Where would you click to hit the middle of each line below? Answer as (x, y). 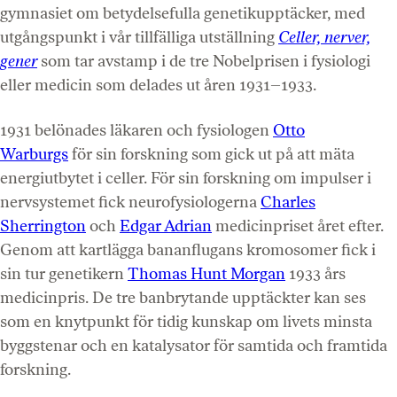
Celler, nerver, (324, 37)
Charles (288, 202)
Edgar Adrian (166, 226)
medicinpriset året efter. (298, 226)
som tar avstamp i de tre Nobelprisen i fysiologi (204, 61)
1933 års (315, 273)
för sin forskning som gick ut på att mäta (211, 154)
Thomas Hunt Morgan (206, 273)
